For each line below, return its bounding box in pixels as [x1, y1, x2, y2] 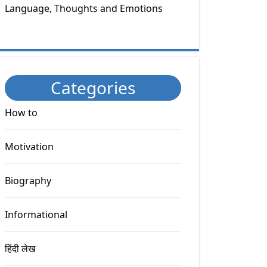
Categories [51, 76, 135, 99]
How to [5, 105, 38, 119]
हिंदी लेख [5, 241, 35, 255]
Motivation [5, 139, 54, 153]
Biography [5, 173, 51, 187]
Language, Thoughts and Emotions [5, 1, 163, 15]
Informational [5, 207, 67, 221]
